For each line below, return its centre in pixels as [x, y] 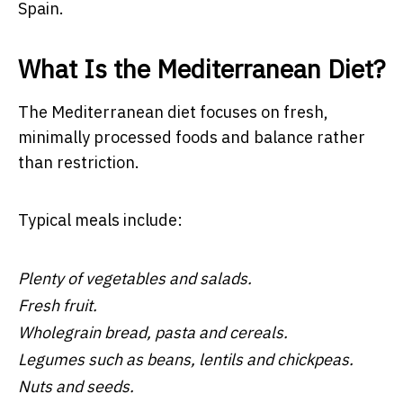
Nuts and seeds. [76, 386]
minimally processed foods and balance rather [192, 137]
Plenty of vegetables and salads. [135, 278]
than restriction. [79, 162]
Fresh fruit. [58, 305]
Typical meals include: [100, 219]
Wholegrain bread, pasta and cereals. [153, 332]
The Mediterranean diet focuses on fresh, [173, 112]
